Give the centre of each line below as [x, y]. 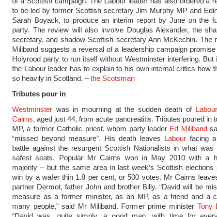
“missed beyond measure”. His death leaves [88, 138]
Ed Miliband [188, 129]
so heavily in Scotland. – [51, 78]
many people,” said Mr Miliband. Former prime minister [105, 206]
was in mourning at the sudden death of [124, 109]
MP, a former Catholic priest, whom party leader [91, 129]
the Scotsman [113, 78]
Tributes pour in [39, 94]
